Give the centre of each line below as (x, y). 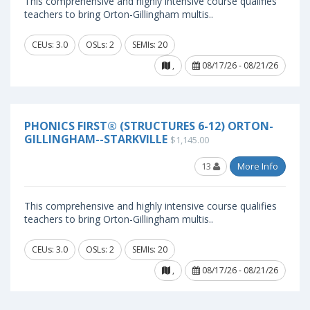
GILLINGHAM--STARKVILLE (96, 139)
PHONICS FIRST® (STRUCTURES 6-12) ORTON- (149, 126)
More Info (258, 166)
